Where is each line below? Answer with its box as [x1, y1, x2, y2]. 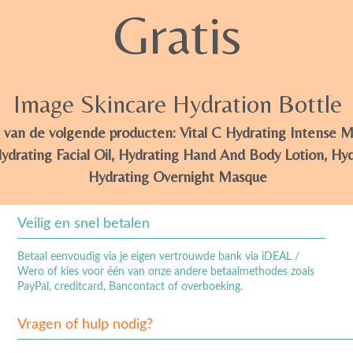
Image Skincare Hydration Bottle [13, 89, 342, 119]
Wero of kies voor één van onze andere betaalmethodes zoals [17, 266, 314, 278]
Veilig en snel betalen [17, 217, 150, 232]
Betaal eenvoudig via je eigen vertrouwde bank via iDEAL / [17, 251, 299, 263]
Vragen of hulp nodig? [17, 318, 153, 333]
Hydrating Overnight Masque [87, 168, 267, 186]
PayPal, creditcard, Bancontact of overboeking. [17, 281, 243, 293]
